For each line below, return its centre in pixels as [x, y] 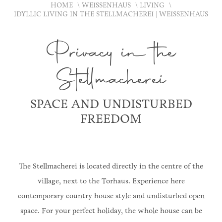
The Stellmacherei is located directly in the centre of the [111, 166]
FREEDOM [111, 119]
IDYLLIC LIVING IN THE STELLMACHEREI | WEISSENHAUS [111, 14]
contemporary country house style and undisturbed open [111, 196]
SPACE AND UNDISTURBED [111, 104]
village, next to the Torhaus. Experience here [111, 181]
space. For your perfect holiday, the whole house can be [111, 211]
